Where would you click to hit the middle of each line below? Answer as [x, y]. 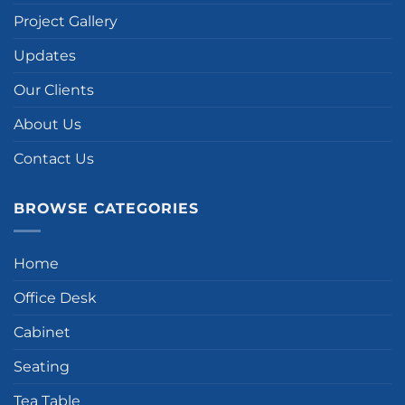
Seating [42, 366]
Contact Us [54, 159]
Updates [45, 56]
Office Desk [55, 297]
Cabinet [42, 332]
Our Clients [54, 90]
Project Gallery [66, 22]
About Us [47, 125]
